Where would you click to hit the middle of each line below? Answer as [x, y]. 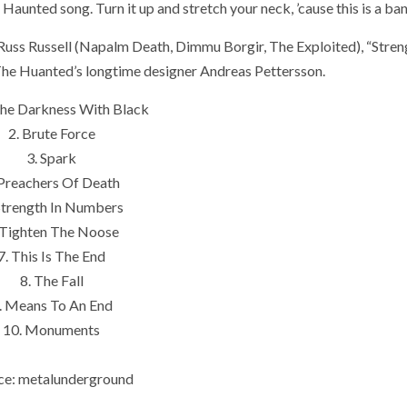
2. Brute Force [51, 134]
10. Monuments [52, 330]
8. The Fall [51, 281]
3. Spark [52, 158]
